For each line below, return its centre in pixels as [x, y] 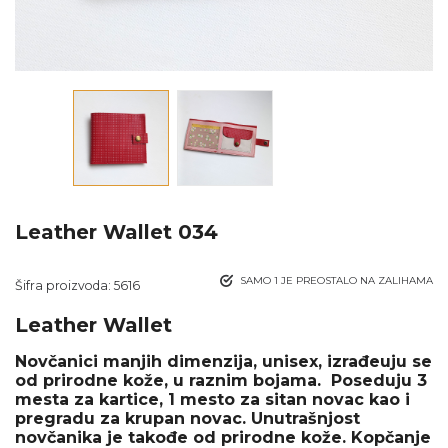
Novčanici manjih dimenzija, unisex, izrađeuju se [223, 361]
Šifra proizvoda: [64, 285]
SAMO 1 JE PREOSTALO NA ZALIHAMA [336, 280]
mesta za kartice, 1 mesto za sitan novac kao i [212, 399]
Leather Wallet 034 [116, 232]
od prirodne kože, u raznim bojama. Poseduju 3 [221, 380]
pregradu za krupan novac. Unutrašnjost [187, 418]
